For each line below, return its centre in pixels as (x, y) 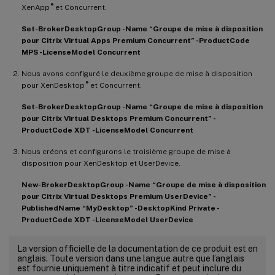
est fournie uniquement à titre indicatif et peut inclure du (129, 268)
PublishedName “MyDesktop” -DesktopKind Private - (121, 208)
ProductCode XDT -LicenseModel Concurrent (107, 130)
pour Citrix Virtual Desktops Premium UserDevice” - (119, 196)
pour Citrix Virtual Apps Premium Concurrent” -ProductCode (136, 40)
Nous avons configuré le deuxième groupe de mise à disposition (137, 73)
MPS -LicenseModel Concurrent (81, 52)
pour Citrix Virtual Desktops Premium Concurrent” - (119, 118)
